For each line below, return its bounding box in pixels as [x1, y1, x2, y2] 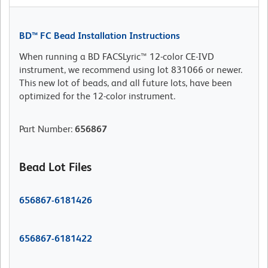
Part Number [19, 123, 71, 135]
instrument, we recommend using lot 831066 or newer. [19, 64, 242, 76]
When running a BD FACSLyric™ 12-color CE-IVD [19, 51, 214, 63]
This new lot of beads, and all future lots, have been [19, 77, 232, 89]
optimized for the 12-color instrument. [19, 90, 175, 102]
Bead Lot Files [19, 160, 92, 174]
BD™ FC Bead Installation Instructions [19, 30, 180, 42]
